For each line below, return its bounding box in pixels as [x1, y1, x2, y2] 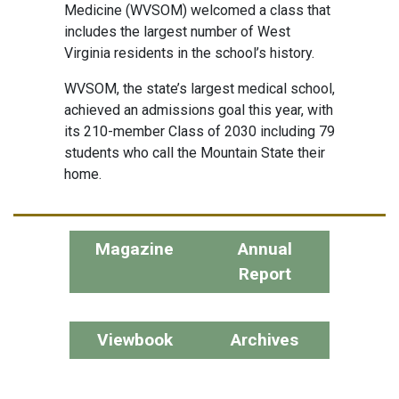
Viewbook [96, 329, 173, 350]
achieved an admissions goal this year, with [63, 101, 333, 118]
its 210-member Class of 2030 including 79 [63, 122, 335, 140]
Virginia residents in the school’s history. [63, 44, 318, 61]
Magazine [95, 238, 174, 259]
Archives [231, 329, 298, 350]
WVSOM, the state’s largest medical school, [63, 79, 335, 97]
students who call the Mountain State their [63, 143, 325, 161]
